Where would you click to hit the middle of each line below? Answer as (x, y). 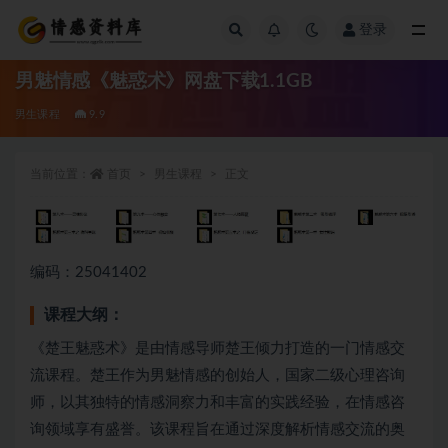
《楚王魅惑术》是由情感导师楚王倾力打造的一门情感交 (217, 348)
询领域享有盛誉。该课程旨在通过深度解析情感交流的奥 (217, 429)
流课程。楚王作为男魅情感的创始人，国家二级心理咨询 (217, 375)
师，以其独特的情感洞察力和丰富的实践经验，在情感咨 (217, 402)
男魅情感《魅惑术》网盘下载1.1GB (164, 81)
